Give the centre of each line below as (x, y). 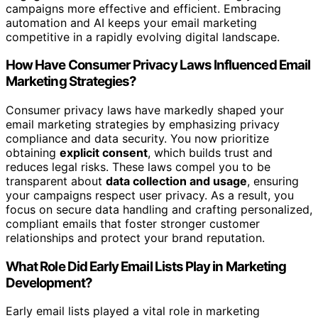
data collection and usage (176, 181)
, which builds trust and (210, 153)
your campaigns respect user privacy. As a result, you (150, 195)
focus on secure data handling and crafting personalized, (159, 209)
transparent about (56, 181)
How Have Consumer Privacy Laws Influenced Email (158, 65)
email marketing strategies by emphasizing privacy (143, 124)
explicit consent (104, 153)
